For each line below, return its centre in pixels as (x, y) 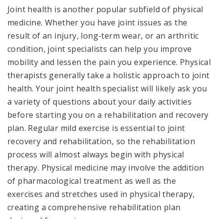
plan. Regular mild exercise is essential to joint (96, 128)
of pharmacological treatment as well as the (92, 181)
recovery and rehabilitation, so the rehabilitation (101, 141)
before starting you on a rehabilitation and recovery (108, 115)
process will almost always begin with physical (96, 154)
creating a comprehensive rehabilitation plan (94, 207)
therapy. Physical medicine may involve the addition (106, 167)
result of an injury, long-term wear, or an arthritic (103, 35)
